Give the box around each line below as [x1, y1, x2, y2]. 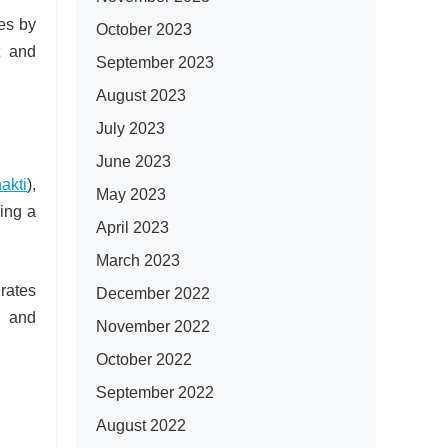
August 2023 [96, 87, 186, 104]
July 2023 [96, 120, 165, 137]
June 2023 [96, 153, 171, 170]
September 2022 [96, 384, 214, 401]
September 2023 [96, 54, 214, 71]
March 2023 [96, 252, 180, 269]
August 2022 [96, 417, 186, 434]
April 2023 [96, 219, 169, 236]
